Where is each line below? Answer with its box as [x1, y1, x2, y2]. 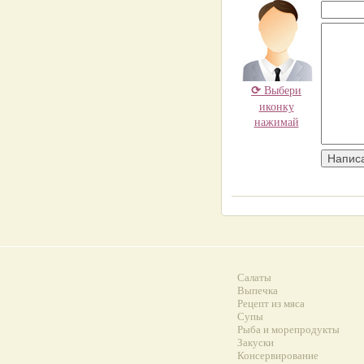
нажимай [253, 113, 299, 129]
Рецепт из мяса [237, 297, 305, 310]
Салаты [237, 271, 271, 284]
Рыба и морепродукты [237, 323, 340, 336]
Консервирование [237, 349, 318, 362]
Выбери [261, 81, 301, 97]
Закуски [237, 336, 274, 349]
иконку [258, 97, 294, 114]
